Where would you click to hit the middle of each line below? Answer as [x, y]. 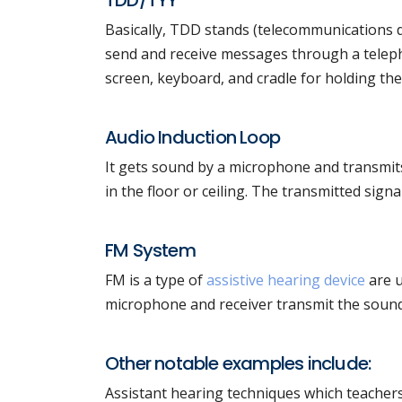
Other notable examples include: [238, 363]
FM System [150, 250]
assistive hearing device [286, 280]
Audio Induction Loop [192, 137]
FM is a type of [156, 280]
